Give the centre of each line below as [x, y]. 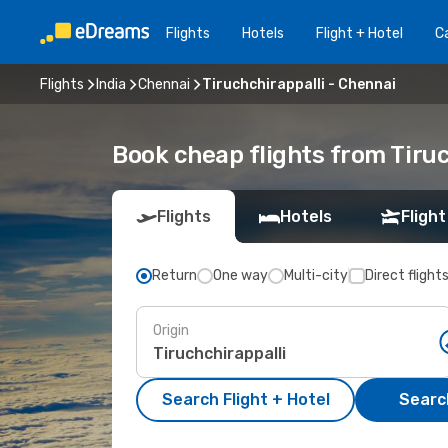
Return [174, 275]
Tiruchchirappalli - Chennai [299, 84]
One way [240, 275]
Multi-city [316, 275]
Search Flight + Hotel [245, 399]
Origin [171, 330]
